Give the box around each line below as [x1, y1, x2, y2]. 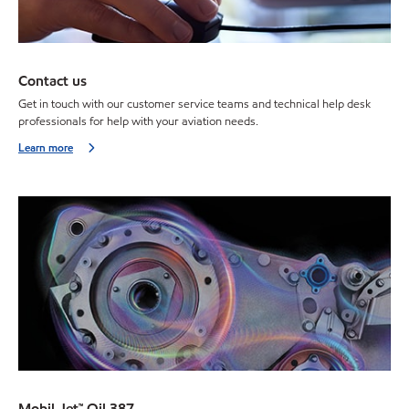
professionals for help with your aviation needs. [18, 112, 258, 130]
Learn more [18, 139, 73, 155]
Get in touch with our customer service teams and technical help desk [18, 95, 371, 112]
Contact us [18, 71, 87, 91]
